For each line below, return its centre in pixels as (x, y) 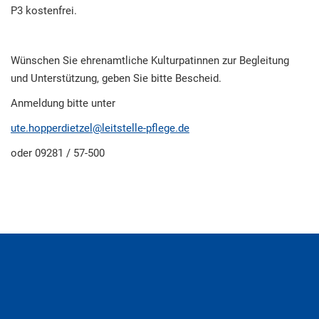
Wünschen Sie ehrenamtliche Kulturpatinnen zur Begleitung (150, 61)
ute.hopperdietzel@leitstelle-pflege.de (100, 128)
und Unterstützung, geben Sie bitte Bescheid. (116, 78)
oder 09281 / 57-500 (58, 153)
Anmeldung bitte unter (63, 103)
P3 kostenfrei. (44, 11)
